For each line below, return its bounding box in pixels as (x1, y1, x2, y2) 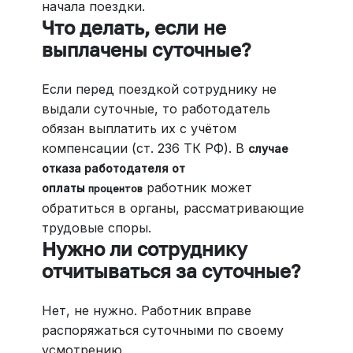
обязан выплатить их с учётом (41, 121, 236, 137)
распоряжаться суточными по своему (41, 322, 284, 339)
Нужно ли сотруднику (41, 237, 247, 261)
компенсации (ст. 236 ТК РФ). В (41, 140, 248, 157)
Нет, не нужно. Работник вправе (41, 303, 251, 319)
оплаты (41, 181, 88, 195)
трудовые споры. (41, 220, 151, 236)
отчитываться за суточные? (41, 259, 300, 283)
